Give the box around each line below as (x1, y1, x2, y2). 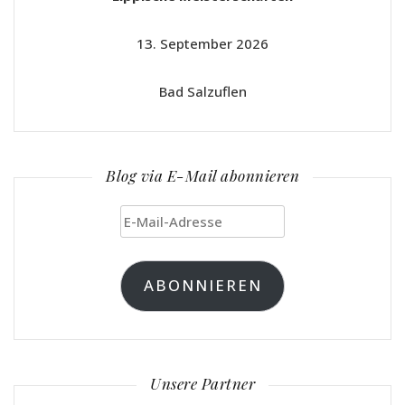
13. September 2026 (137, 34, 268, 53)
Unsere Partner (150, 372, 255, 393)
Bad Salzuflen (158, 82, 247, 101)
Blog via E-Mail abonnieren (106, 165, 299, 186)
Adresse (119, 259, 174, 278)
